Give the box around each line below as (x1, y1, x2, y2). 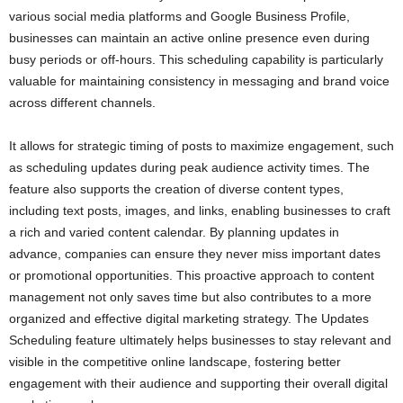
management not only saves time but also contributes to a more (9, 290, 372, 305)
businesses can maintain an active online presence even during (9, 31, 370, 46)
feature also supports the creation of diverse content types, (9, 182, 344, 197)
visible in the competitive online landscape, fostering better (9, 354, 341, 370)
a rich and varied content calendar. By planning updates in (9, 225, 339, 240)
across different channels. (9, 95, 159, 111)
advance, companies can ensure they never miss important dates (9, 246, 381, 262)
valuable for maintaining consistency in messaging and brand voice (9, 74, 390, 89)
